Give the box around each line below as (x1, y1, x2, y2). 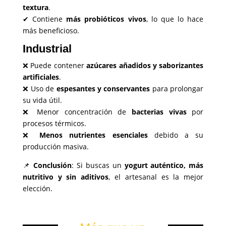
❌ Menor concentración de (22, 107, 132, 117)
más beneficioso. (22, 26, 79, 36)
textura (22, 3, 48, 13)
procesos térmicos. (22, 119, 86, 129)
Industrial (22, 42, 72, 55)
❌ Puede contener (22, 61, 87, 71)
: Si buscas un (72, 160, 125, 171)
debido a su (147, 130, 204, 140)
